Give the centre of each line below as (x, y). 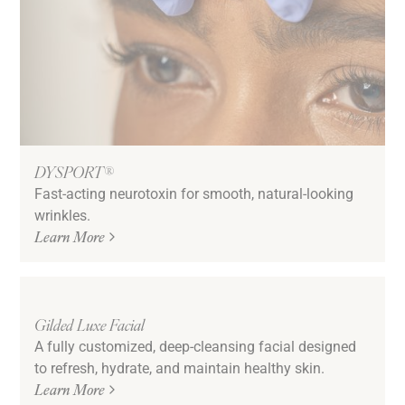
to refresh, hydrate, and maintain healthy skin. (180, 368)
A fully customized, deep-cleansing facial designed (196, 346)
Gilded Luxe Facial (90, 325)
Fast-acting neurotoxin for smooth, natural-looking (194, 193)
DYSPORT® (75, 172)
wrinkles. (63, 215)
